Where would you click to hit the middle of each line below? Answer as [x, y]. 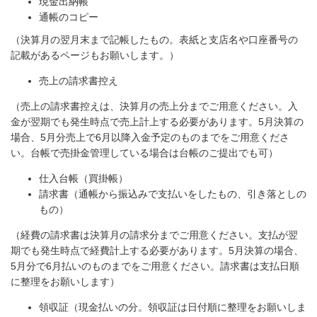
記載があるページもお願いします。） [95, 55]
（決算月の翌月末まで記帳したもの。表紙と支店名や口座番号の [154, 40]
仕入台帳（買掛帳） [83, 178]
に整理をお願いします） [65, 282]
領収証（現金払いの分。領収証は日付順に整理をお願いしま [173, 307]
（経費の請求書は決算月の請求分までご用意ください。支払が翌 [154, 235]
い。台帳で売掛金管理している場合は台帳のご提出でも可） [144, 153]
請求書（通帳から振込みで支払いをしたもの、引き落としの [173, 194]
